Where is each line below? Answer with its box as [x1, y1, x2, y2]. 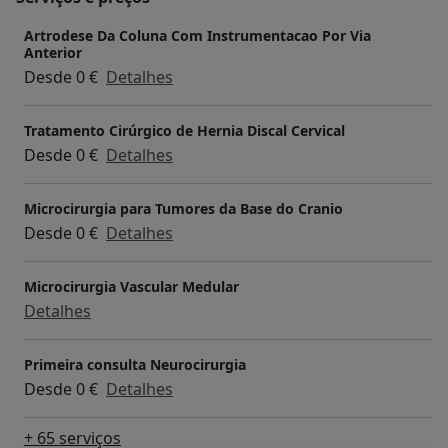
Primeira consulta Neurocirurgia [24, 354, 246, 374]
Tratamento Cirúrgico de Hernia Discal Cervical [24, 120, 345, 140]
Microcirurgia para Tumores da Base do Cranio [24, 198, 343, 218]
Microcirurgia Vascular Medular [24, 276, 239, 296]
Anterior [24, 42, 82, 62]
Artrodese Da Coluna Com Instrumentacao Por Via [24, 25, 371, 45]
